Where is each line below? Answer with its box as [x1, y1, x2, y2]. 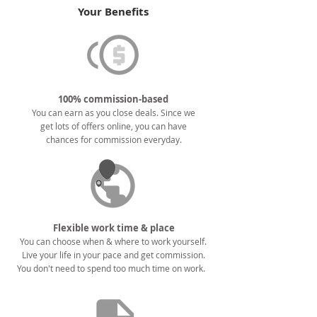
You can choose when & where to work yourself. [20, 236, 207, 247]
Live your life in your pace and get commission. [21, 249, 205, 260]
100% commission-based [57, 93, 168, 105]
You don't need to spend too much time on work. [17, 263, 209, 274]
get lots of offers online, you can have [40, 120, 187, 132]
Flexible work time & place [52, 221, 175, 234]
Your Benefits [78, 4, 149, 19]
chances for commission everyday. [45, 134, 182, 145]
